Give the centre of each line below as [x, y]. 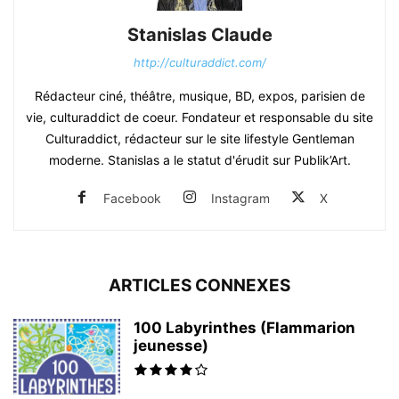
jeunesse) [171, 345]
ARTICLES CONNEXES [199, 285]
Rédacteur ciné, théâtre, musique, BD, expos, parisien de [199, 95]
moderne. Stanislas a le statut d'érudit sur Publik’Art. [199, 159]
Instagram [240, 198]
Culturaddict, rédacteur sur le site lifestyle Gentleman [199, 138]
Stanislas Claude [199, 34]
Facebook [132, 198]
